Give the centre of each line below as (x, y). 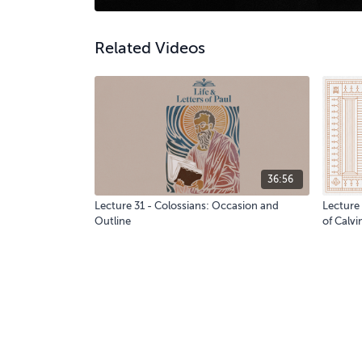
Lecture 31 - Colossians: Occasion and (187, 206)
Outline (113, 221)
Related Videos (150, 48)
